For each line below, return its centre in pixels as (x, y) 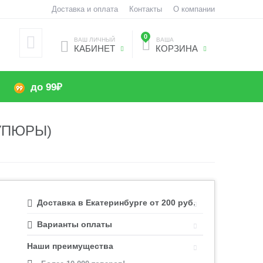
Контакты (145, 9)
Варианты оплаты (75, 224)
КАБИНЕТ (94, 48)
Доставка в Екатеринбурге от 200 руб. (117, 203)
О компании (194, 9)
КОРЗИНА (175, 48)
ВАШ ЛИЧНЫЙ (94, 40)
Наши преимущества (70, 246)
